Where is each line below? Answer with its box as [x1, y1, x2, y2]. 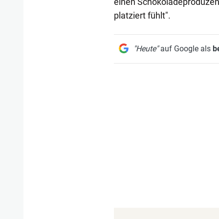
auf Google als [158, 44, 213, 53]
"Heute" [133, 44, 158, 53]
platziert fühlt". [113, 10, 171, 21]
